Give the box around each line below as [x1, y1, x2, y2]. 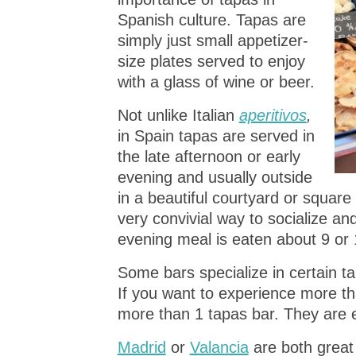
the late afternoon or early [117, 147, 300, 165]
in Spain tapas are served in [117, 126, 315, 145]
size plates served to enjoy [117, 52, 305, 70]
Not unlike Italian [117, 106, 234, 124]
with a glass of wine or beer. [117, 72, 315, 91]
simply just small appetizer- [117, 31, 308, 49]
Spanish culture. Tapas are [117, 10, 306, 29]
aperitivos [238, 106, 307, 124]
